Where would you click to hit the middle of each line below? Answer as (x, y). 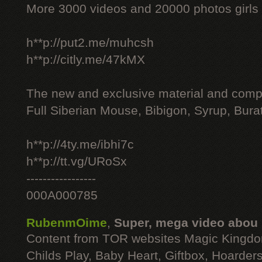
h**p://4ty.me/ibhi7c (80, 144)
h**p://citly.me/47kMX (86, 60)
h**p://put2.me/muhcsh (90, 43)
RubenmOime (67, 223)
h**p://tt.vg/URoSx (77, 161)
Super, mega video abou (186, 223)
